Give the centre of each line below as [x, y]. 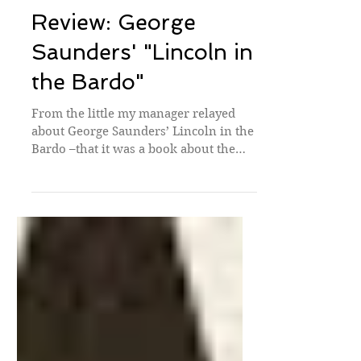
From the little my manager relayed [133, 191]
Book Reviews [80, 63]
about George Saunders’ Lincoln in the [143, 209]
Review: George [114, 100]
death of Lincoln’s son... [100, 244]
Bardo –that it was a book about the [133, 226]
